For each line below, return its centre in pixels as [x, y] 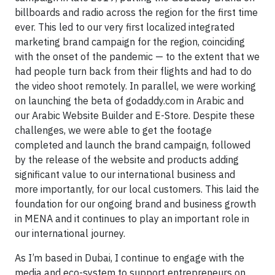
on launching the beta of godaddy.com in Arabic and [129, 100]
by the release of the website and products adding [127, 159]
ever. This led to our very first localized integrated [125, 27]
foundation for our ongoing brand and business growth [135, 203]
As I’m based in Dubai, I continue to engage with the [130, 258]
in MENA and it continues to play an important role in [132, 218]
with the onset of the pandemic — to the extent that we [137, 56]
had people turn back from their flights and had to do [133, 71]
